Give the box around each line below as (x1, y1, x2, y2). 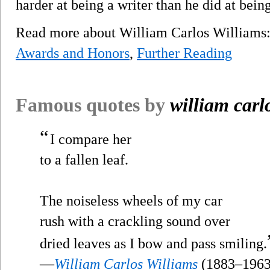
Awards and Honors (16, 45, 130, 61)
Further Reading (137, 45, 232, 61)
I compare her (50, 131, 131, 147)
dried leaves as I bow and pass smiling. (40, 235, 267, 251)
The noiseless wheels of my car (40, 192, 222, 209)
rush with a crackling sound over (40, 213, 230, 229)
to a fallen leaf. (40, 151, 128, 168)
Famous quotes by (16, 93, 170, 116)
